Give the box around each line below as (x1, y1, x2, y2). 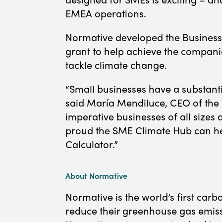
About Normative (65, 170, 127, 181)
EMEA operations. (65, 6, 146, 20)
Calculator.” (65, 137, 118, 151)
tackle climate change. (65, 58, 169, 71)
